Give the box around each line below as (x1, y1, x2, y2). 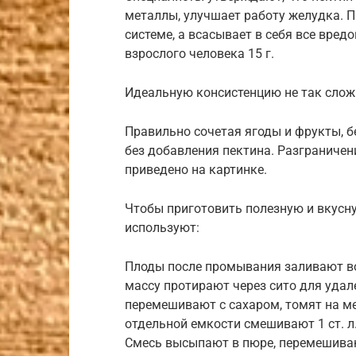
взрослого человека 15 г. (125, 46, 274, 62)
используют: (125, 220, 199, 236)
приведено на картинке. (125, 162, 267, 178)
